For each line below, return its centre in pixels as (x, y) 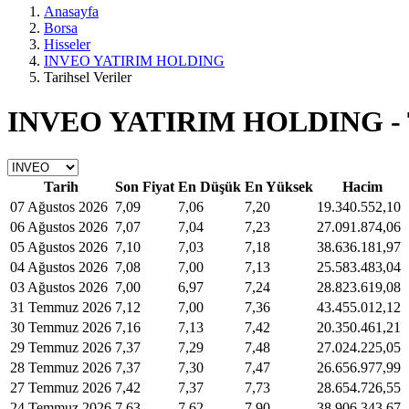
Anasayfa (71, 11)
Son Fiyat (145, 186)
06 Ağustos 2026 (59, 226)
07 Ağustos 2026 (59, 206)
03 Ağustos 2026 (59, 287)
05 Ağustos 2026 (59, 246)
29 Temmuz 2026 (61, 347)
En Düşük (210, 186)
